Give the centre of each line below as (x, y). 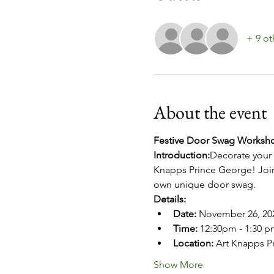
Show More (178, 265)
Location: (193, 243)
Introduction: (181, 155)
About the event (210, 113)
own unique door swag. (206, 185)
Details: (169, 199)
